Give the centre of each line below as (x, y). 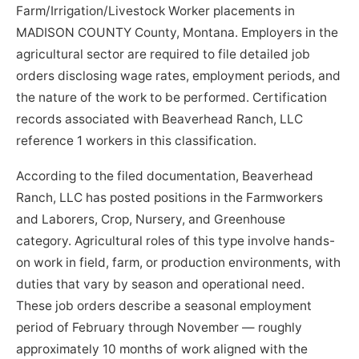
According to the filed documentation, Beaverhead (165, 176)
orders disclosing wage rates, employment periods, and (179, 76)
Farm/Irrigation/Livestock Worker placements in (156, 11)
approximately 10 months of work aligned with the (162, 349)
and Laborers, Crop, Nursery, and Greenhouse (151, 220)
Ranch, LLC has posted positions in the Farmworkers (170, 198)
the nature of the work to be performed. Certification (172, 98)
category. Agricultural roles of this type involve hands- (176, 241)
